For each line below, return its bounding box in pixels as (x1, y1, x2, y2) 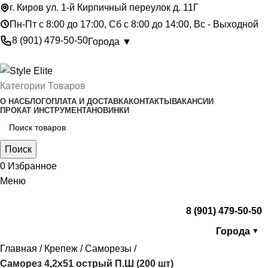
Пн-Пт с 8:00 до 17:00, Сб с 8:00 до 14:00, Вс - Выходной (10, 19, 258, 29)
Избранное (8, 160, 57, 171)
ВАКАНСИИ (172, 96, 214, 106)
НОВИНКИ (92, 105, 129, 115)
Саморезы (85, 243, 132, 254)
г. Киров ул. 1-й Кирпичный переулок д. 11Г (10, 2, 199, 13)
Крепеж (44, 243, 78, 254)
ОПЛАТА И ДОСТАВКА (45, 96, 129, 106)
